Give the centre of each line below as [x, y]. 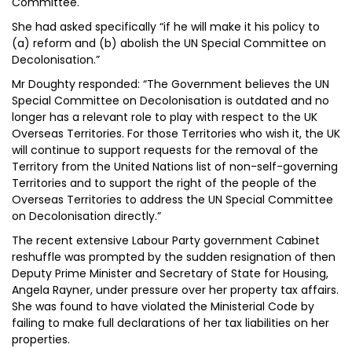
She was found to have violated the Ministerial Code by [163, 306]
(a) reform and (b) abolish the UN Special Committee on [169, 43]
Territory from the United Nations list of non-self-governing [175, 167]
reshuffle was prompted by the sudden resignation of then [174, 257]
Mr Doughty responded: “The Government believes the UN [170, 84]
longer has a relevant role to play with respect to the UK [165, 117]
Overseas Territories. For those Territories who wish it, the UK [176, 134]
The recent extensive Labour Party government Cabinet [166, 240]
